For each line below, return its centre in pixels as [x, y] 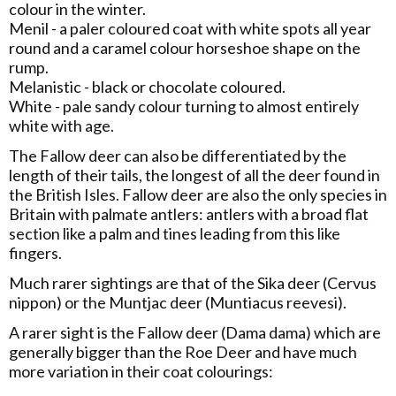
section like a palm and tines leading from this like [175, 233]
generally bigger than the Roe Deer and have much [183, 352]
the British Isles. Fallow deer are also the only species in [198, 194]
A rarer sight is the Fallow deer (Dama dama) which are [195, 332]
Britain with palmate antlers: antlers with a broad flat [189, 214]
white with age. [61, 126]
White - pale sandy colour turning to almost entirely [184, 106]
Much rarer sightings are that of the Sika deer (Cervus [193, 283]
